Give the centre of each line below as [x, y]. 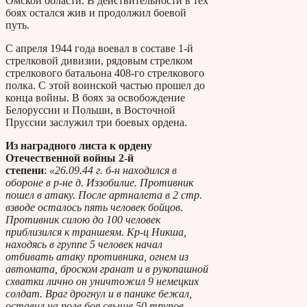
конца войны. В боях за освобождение [95, 97]
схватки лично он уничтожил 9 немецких [102, 281]
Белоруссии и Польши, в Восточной [90, 110]
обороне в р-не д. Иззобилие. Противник [99, 182]
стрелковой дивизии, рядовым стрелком [99, 60]
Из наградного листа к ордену [79, 145]
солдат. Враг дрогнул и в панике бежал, [99, 293]
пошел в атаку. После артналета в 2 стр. [104, 195]
